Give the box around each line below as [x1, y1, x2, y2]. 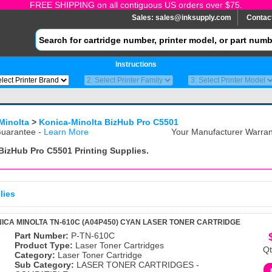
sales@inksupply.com [155, 13, 231, 22]
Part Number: [15, 231, 69, 240]
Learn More [44, 127, 89, 137]
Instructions [115, 60, 157, 69]
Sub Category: [15, 260, 74, 270]
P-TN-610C [69, 231, 115, 240]
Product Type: [15, 240, 73, 250]
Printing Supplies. [72, 146, 149, 155]
